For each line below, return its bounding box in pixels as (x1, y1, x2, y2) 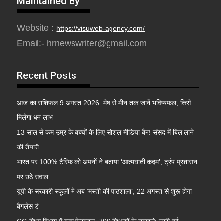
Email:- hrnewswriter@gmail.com (17, 38, 147, 49)
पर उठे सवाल (17, 173, 49, 181)
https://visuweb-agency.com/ (56, 24, 145, 33)
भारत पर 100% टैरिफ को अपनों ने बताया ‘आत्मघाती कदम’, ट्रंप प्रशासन (17, 158, 198, 166)
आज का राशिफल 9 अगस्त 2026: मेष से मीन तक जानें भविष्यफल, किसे (17, 99, 191, 107)
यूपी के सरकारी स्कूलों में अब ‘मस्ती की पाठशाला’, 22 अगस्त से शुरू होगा (17, 187, 192, 196)
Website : (17, 23, 57, 33)
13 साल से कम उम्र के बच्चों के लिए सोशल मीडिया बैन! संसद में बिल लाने (17, 128, 194, 137)
